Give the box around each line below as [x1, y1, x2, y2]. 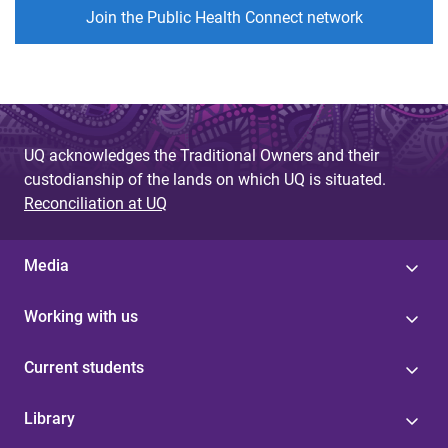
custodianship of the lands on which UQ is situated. [24, 169, 386, 189]
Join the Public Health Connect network [85, 7, 363, 27]
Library [24, 408, 75, 428]
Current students [24, 357, 144, 377]
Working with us [24, 306, 138, 326]
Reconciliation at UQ [24, 193, 167, 213]
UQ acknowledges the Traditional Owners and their [24, 145, 379, 165]
